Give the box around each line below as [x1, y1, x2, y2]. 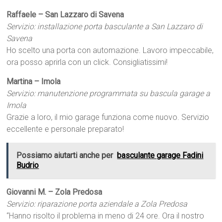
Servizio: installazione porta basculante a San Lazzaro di [6, 22, 203, 31]
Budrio [16, 161, 39, 170]
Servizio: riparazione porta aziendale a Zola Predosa [6, 199, 188, 209]
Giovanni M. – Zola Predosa [6, 187, 103, 197]
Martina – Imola [6, 77, 61, 86]
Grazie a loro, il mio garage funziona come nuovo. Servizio [6, 112, 210, 122]
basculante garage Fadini [117, 151, 204, 160]
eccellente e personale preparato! [6, 124, 124, 134]
